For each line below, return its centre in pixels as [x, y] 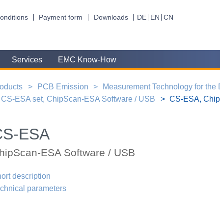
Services [27, 60]
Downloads [111, 17]
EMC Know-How [87, 60]
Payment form [61, 17]
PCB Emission [63, 86]
